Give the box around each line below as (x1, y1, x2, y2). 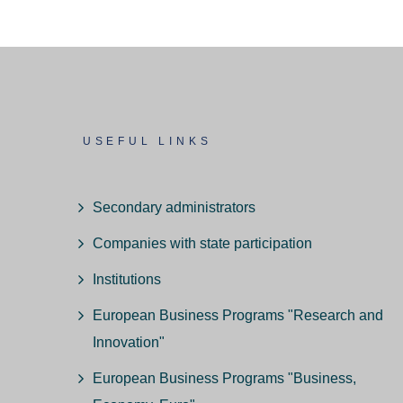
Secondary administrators (93, 200, 255, 216)
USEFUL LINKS (82, 135, 212, 148)
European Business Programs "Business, (93, 371, 356, 387)
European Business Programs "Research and (93, 308, 383, 324)
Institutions (93, 272, 161, 288)
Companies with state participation (93, 236, 312, 252)
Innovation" (93, 335, 165, 351)
